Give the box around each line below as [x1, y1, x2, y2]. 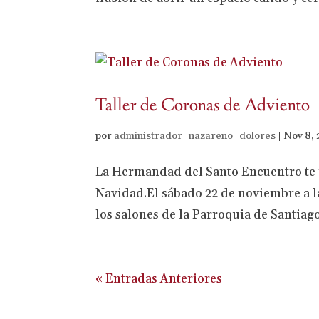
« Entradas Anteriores [95, 271, 223, 288]
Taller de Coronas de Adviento [95, 94, 310, 120]
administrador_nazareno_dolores [114, 130, 276, 143]
